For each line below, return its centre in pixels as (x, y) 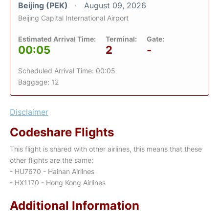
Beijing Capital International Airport (73, 18)
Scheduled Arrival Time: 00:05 (67, 71)
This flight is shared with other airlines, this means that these (106, 149)
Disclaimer (29, 112)
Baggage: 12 (38, 82)
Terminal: (121, 39)
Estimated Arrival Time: (57, 39)
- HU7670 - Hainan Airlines (52, 171)
